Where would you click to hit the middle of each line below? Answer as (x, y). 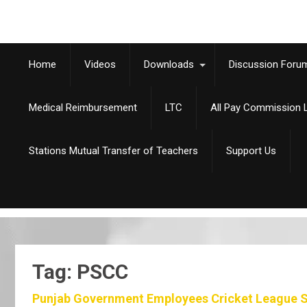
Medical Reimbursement (83, 108)
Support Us (251, 151)
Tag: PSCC (80, 272)
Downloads (169, 64)
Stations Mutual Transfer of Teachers (113, 151)
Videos (100, 64)
